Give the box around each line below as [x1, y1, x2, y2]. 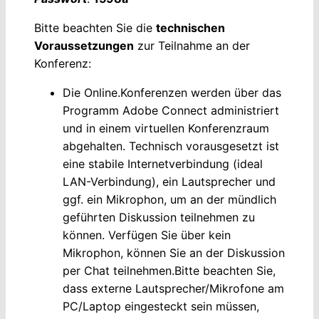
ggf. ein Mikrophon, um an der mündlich [63, 192, 276, 206]
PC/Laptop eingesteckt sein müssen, [63, 299, 259, 313]
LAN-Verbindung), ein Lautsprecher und [63, 174, 276, 189]
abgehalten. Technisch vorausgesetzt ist [63, 139, 279, 153]
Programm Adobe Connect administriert [63, 103, 279, 117]
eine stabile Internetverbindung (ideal [63, 157, 263, 171]
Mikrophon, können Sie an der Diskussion [63, 246, 285, 260]
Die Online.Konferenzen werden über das [63, 85, 281, 100]
